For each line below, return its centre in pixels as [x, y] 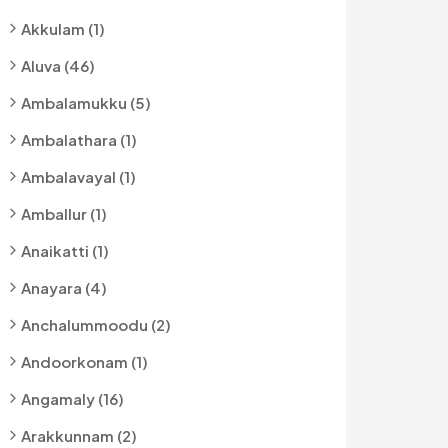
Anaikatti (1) [65, 250]
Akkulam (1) [63, 28]
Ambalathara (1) [79, 139]
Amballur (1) [64, 213]
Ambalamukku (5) [86, 102]
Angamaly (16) [72, 398]
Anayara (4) [64, 287]
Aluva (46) [58, 65]
